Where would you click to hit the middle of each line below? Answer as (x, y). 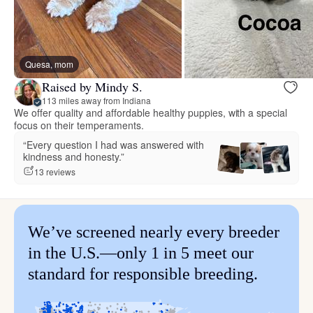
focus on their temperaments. (79, 125)
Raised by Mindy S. (92, 86)
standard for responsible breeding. (143, 274)
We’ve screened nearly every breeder (154, 232)
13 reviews (55, 171)
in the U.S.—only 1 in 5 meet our (141, 253)
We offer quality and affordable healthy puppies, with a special (151, 113)
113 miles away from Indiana (96, 100)
